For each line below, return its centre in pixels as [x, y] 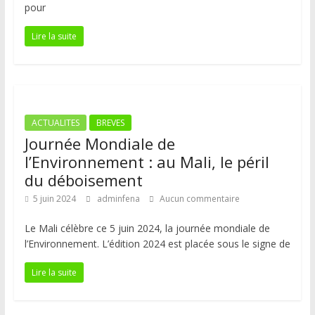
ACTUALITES [55, 122]
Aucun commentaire [198, 198]
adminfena [119, 198]
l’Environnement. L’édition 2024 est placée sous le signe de [157, 243]
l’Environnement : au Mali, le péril [147, 161]
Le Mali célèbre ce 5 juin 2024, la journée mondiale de [147, 228]
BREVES [110, 122]
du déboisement [83, 180]
